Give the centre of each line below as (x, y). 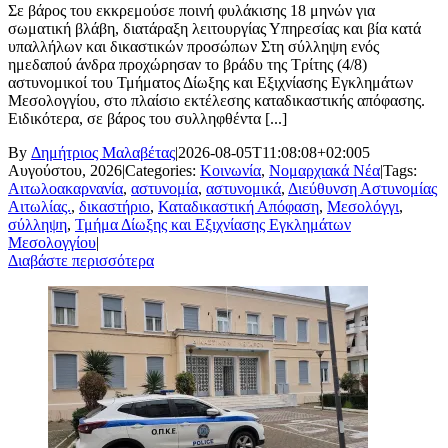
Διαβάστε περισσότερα (81, 261)
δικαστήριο (114, 207)
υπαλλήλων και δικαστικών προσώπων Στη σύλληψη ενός (193, 47)
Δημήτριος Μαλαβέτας (103, 153)
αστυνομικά (243, 189)
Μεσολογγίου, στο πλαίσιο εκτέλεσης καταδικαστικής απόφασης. (216, 101)
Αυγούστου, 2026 (65, 171)
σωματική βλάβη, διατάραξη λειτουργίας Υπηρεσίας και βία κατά (214, 29)
